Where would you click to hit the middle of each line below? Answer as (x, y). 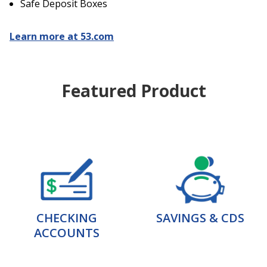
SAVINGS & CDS (200, 218)
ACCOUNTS (67, 233)
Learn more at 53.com (62, 36)
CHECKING (67, 218)
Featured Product (133, 91)
